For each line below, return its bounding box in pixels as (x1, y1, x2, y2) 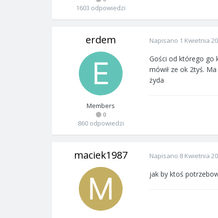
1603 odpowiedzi (76, 3, 126, 12)
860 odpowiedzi (77, 119, 124, 127)
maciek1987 (74, 148, 127, 162)
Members (87, 101, 115, 110)
